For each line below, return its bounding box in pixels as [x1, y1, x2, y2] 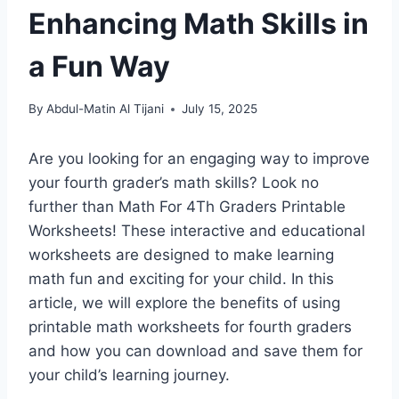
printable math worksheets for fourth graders [28, 318, 352, 337]
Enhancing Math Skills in [28, 5, 369, 41]
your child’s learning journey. [28, 366, 230, 385]
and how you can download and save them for [28, 342, 362, 361]
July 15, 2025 [182, 102, 258, 117]
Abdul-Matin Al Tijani [46, 102, 165, 117]
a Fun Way [28, 48, 170, 84]
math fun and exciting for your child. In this [28, 270, 334, 289]
